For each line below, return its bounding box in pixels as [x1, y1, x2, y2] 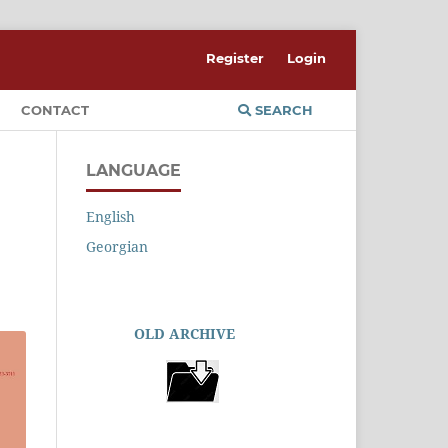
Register [206, 49, 265, 66]
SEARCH [251, 101, 313, 118]
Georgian [86, 236, 148, 256]
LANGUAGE [86, 160, 181, 180]
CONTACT [21, 101, 89, 118]
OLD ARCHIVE [134, 323, 235, 343]
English [86, 206, 135, 226]
